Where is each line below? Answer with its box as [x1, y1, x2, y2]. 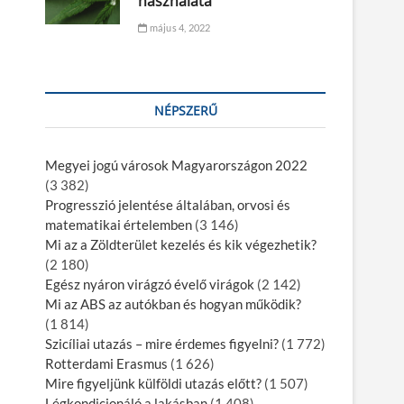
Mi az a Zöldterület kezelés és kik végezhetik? [45, 235, 317, 252]
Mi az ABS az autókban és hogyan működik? [45, 295, 301, 312]
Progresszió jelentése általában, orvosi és [45, 196, 290, 213]
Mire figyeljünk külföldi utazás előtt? [45, 374, 262, 391]
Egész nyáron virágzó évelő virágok [45, 275, 254, 292]
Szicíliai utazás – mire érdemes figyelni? [45, 335, 279, 352]
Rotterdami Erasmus [45, 354, 168, 372]
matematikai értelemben [45, 216, 192, 233]
